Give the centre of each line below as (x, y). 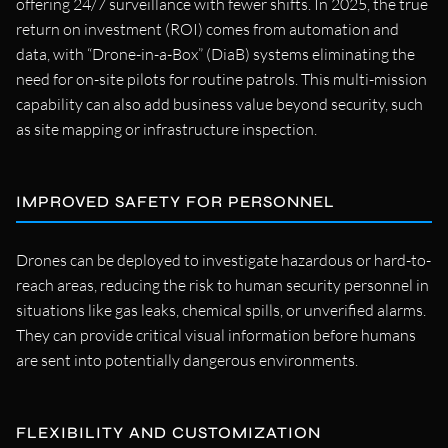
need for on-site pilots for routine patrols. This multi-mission (221, 78)
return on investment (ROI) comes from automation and (207, 28)
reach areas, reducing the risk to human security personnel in (222, 284)
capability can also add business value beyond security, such (219, 103)
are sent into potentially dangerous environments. (187, 359)
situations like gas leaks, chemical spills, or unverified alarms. (221, 309)
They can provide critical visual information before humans (216, 334)
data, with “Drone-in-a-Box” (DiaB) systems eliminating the (215, 53)
